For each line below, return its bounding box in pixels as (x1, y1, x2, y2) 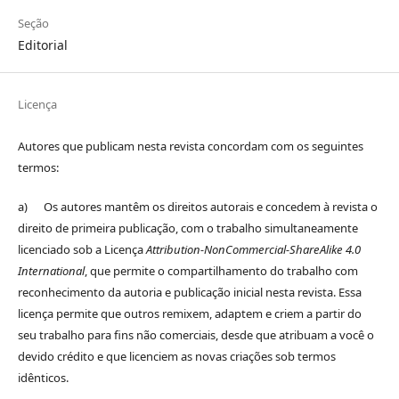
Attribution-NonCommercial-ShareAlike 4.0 (145, 241, 361, 258)
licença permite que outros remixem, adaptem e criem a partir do (17, 305, 362, 322)
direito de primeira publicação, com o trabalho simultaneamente (17, 220, 358, 237)
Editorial (17, 36, 68, 53)
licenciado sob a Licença (17, 241, 146, 258)
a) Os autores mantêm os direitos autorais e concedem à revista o (17, 199, 378, 216)
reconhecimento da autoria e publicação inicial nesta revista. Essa (17, 284, 362, 301)
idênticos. (17, 370, 69, 387)
